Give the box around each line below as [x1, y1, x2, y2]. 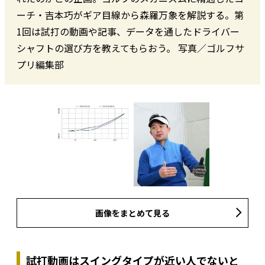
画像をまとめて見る [95, 206, 170, 219]
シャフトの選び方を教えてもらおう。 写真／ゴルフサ [17, 40, 244, 55]
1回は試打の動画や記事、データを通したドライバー [17, 24, 240, 38]
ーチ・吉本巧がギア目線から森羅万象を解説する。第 [17, 7, 244, 22]
